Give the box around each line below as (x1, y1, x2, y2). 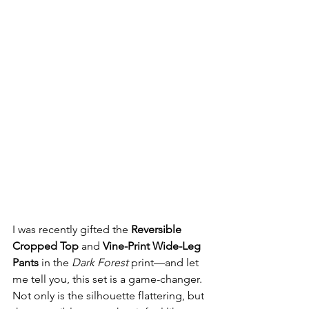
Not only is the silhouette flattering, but (12, 288, 207, 302)
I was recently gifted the (12, 222, 131, 236)
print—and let (128, 255, 201, 269)
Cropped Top (12, 239, 79, 252)
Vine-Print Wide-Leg (103, 239, 203, 252)
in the (39, 255, 72, 269)
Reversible (131, 222, 184, 236)
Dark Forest (72, 255, 128, 269)
